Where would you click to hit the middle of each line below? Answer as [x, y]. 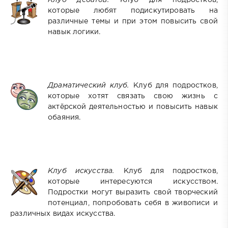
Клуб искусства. [81, 171]
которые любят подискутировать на [133, 10]
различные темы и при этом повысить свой [133, 21]
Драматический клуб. [89, 85]
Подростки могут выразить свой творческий [133, 192]
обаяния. [64, 117]
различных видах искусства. [63, 213]
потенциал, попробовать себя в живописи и [133, 203]
